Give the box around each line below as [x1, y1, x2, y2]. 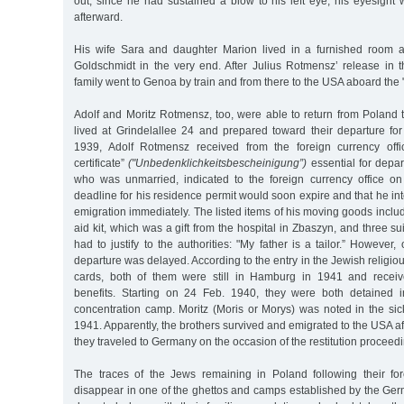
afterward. [74, 10, 123, 23]
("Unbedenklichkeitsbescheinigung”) [128, 156, 308, 170]
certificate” [74, 156, 129, 170]
